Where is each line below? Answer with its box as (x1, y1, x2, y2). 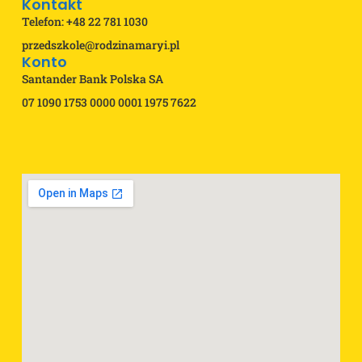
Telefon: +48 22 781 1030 (21, 13, 148, 29)
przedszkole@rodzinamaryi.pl (21, 36, 179, 53)
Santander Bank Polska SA (21, 70, 163, 86)
